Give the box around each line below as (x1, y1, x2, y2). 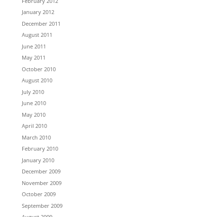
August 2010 (21, 77, 52, 84)
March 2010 (21, 133, 51, 141)
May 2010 (21, 110, 46, 118)
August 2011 (21, 31, 52, 39)
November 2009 (21, 179, 62, 186)
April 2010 (21, 122, 47, 130)
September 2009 (21, 201, 62, 209)
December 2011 (21, 19, 61, 27)
